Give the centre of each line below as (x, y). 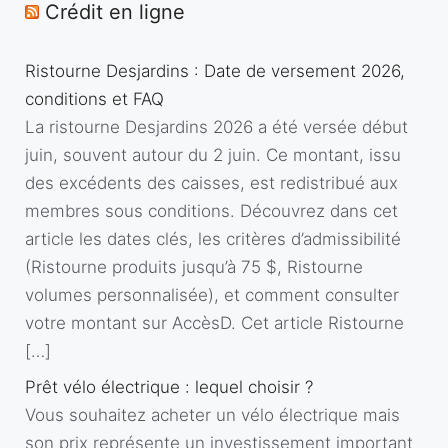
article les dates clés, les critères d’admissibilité (213, 238)
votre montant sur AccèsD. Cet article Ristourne (214, 322)
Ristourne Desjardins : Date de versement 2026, (215, 70)
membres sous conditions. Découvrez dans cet (211, 210)
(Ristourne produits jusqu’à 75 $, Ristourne (194, 266)
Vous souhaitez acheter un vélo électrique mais (212, 415)
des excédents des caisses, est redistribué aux (211, 182)
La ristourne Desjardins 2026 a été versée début (216, 126)
